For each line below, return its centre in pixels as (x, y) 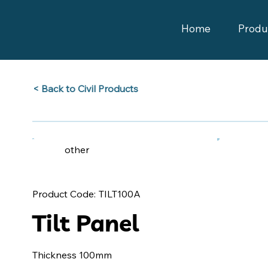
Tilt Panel (85, 223)
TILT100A (120, 194)
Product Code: (64, 194)
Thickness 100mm (72, 255)
